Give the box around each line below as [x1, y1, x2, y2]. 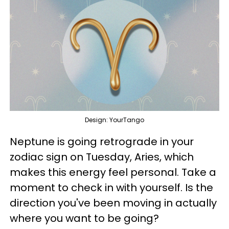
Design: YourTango [85, 115, 144, 124]
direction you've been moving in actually [10, 195, 217, 210]
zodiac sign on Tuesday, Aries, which [10, 149, 194, 164]
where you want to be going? [10, 211, 159, 225]
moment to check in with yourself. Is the [10, 180, 213, 195]
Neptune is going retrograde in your [10, 134, 194, 149]
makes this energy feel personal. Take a [10, 165, 216, 179]
